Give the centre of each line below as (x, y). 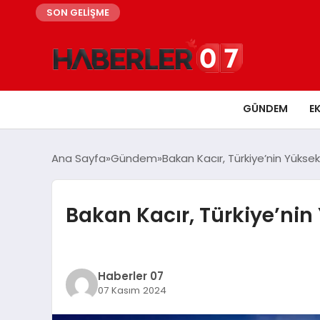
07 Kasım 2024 (132, 290)
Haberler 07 (130, 276)
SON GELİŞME (78, 12)
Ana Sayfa (79, 158)
